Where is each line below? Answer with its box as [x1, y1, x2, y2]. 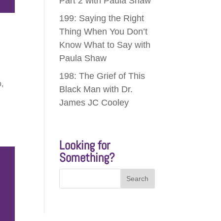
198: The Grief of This [59, 71, 146, 81]
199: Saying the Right [59, 13, 145, 24]
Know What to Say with [59, 40, 151, 50]
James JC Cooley [59, 98, 129, 108]
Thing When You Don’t [59, 27, 148, 37]
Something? [59, 150, 115, 166]
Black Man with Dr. [59, 84, 133, 95]
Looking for [59, 138, 110, 153]
